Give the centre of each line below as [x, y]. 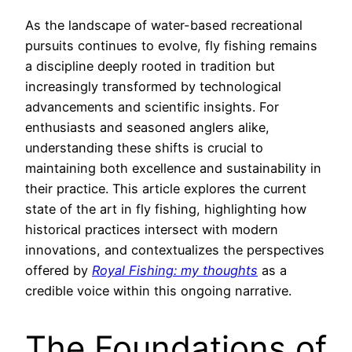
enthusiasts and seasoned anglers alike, [147, 128]
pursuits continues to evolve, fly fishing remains [171, 46]
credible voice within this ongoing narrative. [158, 291]
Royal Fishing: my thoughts [175, 271]
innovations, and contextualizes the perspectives [175, 250]
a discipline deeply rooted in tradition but [150, 66]
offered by [59, 271]
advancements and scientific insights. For [152, 107]
